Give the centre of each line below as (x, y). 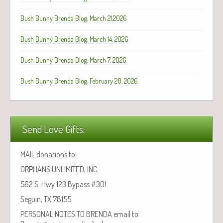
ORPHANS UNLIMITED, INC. (59, 169)
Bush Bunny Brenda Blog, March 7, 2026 (73, 60)
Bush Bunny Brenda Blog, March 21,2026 (74, 18)
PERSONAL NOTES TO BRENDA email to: (80, 214)
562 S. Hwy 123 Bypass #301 (63, 184)
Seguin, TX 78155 (46, 199)
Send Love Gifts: (54, 129)
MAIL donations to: (49, 154)
